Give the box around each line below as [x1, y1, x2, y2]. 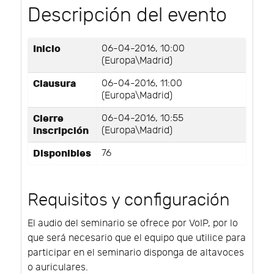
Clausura [33, 77, 76, 90]
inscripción [33, 124, 89, 137]
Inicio [33, 42, 61, 55]
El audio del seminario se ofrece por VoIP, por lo [28, 217, 238, 229]
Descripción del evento [28, 3, 227, 27]
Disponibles [33, 147, 91, 160]
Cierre [33, 112, 64, 125]
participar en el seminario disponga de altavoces [28, 246, 244, 259]
